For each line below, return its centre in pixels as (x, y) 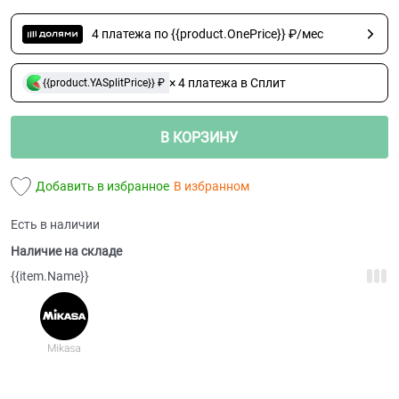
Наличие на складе (66, 252)
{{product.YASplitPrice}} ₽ (103, 82)
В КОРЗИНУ (199, 137)
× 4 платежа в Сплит (227, 83)
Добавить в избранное (102, 187)
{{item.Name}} (50, 277)
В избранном (211, 187)
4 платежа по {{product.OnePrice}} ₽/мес (207, 34)
